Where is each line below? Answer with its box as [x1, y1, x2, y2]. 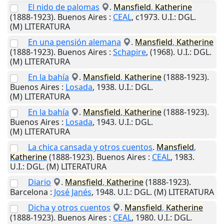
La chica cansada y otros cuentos [28, 141, 152, 153]
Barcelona [10, 186, 48, 198]
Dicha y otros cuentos [28, 202, 110, 213]
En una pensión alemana [28, 36, 121, 48]
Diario [28, 176, 51, 188]
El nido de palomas [28, 1, 99, 13]
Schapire [113, 46, 146, 58]
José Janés [54, 186, 91, 198]
